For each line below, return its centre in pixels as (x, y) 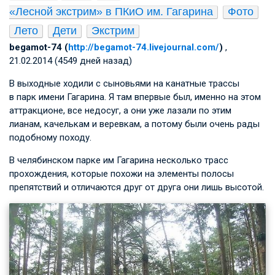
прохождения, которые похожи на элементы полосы (122, 173)
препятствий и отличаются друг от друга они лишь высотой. (137, 187)
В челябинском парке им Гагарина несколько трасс (119, 160)
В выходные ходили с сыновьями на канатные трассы (124, 83)
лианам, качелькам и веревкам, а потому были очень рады (134, 124)
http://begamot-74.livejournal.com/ (144, 47)
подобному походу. (50, 137)
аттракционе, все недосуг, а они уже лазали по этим (120, 110)
